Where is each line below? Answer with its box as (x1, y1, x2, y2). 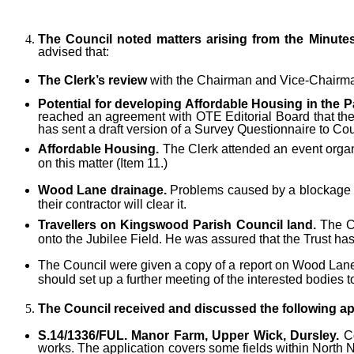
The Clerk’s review (38, 73, 147, 87)
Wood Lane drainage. (38, 183, 171, 197)
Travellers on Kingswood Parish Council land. (38, 217, 316, 232)
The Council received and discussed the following (38, 301, 337, 315)
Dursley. (290, 328, 340, 342)
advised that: (38, 45, 109, 59)
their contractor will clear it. (38, 197, 186, 211)
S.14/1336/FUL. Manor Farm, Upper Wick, (38, 328, 286, 342)
